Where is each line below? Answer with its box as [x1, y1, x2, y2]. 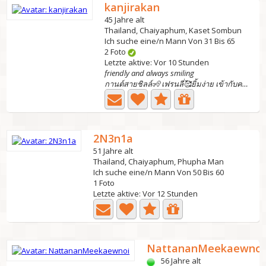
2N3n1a [93, 131, 134, 145]
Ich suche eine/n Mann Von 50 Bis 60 [93, 167, 224, 178]
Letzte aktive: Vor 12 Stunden [93, 188, 198, 199]
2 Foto [104, 46, 128, 57]
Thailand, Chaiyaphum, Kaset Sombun [104, 25, 242, 36]
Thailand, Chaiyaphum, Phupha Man [93, 156, 224, 167]
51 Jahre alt [93, 145, 134, 156]
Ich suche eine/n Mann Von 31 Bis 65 [104, 36, 236, 46]
